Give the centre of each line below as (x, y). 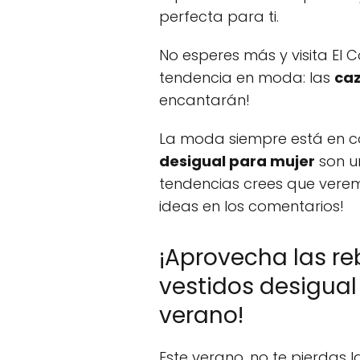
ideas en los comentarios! (252, 206)
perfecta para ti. (219, 16)
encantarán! (205, 100)
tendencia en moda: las (247, 78)
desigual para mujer (237, 161)
